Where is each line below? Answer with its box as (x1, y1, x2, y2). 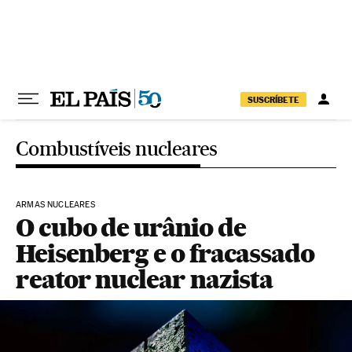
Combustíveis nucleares (16, 137, 218, 160)
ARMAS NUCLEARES (16, 200, 95, 210)
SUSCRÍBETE (247, 93, 299, 105)
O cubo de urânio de (16, 212, 246, 243)
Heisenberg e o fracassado (16, 238, 315, 269)
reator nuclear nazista (16, 264, 273, 295)
